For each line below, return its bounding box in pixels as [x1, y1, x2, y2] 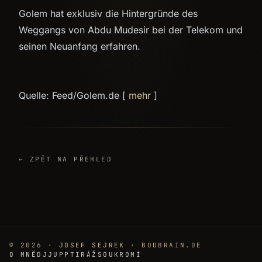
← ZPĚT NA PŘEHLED [19, 155, 113, 163]
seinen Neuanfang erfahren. [19, 40, 140, 52]
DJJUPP [37, 250, 70, 258]
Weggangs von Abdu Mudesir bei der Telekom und [19, 24, 243, 36]
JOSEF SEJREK [58, 241, 125, 249]
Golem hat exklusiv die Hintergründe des [19, 8, 198, 19]
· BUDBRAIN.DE [125, 241, 202, 249]
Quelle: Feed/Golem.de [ [19, 89, 129, 101]
